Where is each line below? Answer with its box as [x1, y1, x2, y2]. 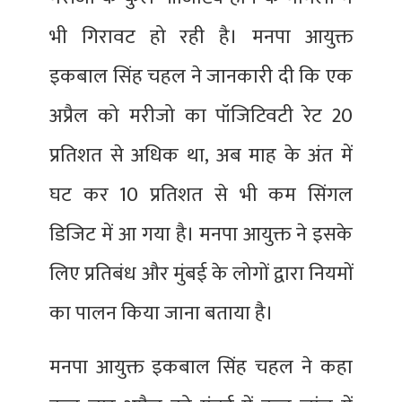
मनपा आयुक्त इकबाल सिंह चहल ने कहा [49, 351, 353, 385]
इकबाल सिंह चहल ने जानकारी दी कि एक [49, 60, 353, 94]
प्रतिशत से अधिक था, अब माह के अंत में [49, 139, 353, 173]
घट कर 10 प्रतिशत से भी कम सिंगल [49, 179, 353, 213]
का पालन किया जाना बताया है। [49, 297, 274, 331]
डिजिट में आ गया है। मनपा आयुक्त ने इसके [49, 218, 353, 252]
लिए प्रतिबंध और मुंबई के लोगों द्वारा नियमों [49, 258, 353, 292]
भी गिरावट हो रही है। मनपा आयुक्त [49, 21, 353, 55]
